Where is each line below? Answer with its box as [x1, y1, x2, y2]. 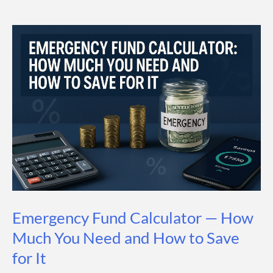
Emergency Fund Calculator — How [12, 208, 253, 228]
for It [12, 248, 46, 268]
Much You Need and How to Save [12, 228, 239, 248]
